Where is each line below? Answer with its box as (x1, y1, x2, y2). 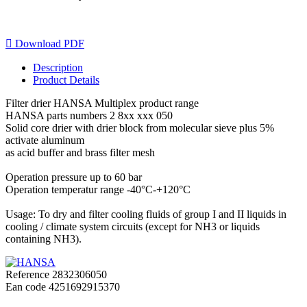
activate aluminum (5, 134, 84, 146)
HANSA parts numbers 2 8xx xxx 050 (5, 109, 173, 121)
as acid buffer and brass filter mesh (5, 146, 155, 158)
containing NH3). (5, 232, 82, 245)
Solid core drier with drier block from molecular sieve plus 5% (5, 121, 274, 134)
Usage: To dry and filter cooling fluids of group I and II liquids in (5, 208, 286, 220)
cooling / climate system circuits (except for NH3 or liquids (5, 220, 260, 232)
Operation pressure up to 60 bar (5, 171, 142, 183)
